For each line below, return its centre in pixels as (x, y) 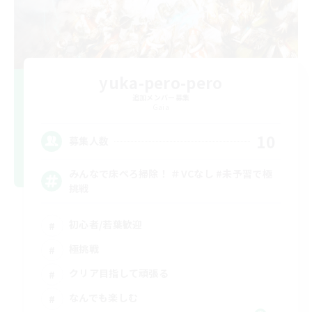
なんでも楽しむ (104, 298)
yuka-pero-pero (161, 82)
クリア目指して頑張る (119, 273)
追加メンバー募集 (161, 97)
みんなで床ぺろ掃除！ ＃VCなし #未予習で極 (171, 173)
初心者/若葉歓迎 (106, 225)
